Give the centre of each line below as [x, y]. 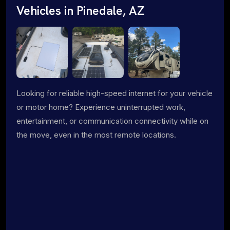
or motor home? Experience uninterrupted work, [101, 107]
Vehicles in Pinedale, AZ [81, 11]
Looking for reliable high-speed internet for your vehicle [114, 93]
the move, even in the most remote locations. [96, 135]
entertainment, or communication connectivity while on [112, 121]
